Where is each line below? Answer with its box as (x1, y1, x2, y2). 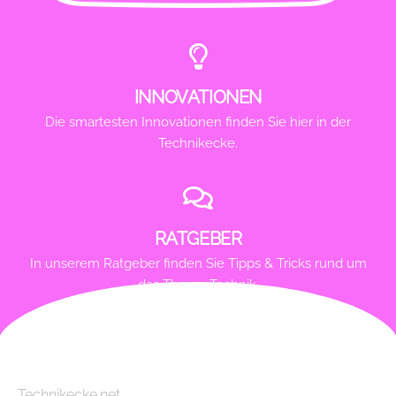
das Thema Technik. (137, 277, 259, 293)
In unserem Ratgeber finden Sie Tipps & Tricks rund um (29, 255, 367, 272)
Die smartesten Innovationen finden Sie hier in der (45, 114, 351, 131)
